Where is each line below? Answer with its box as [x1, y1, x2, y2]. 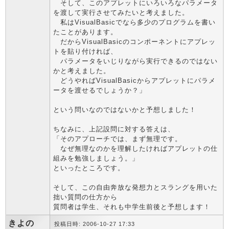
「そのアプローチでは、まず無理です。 [53, 135, 182, 143]
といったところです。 [53, 164, 125, 172]
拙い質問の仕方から [53, 193, 118, 201]
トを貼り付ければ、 [53, 48, 118, 55]
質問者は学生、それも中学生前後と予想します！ [53, 203, 211, 211]
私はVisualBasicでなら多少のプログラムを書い [53, 18, 216, 26]
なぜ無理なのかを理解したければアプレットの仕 [53, 145, 218, 152]
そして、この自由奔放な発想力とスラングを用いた [53, 184, 218, 191]
